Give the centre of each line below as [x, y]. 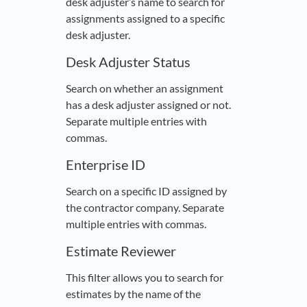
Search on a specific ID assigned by [146, 191]
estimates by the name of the [133, 294]
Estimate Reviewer [121, 251]
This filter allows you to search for [145, 278]
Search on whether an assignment [145, 88]
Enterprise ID [106, 165]
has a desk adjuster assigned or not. [148, 105]
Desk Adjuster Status [128, 62]
